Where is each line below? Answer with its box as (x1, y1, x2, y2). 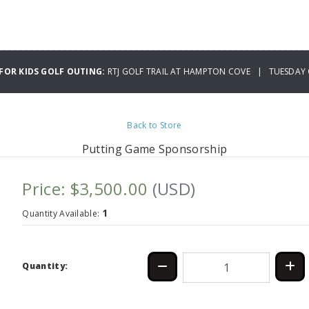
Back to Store (127, 119, 182, 131)
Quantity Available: (22, 208, 102, 219)
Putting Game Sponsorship (81, 141, 228, 157)
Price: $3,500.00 (22, 177, 152, 200)
